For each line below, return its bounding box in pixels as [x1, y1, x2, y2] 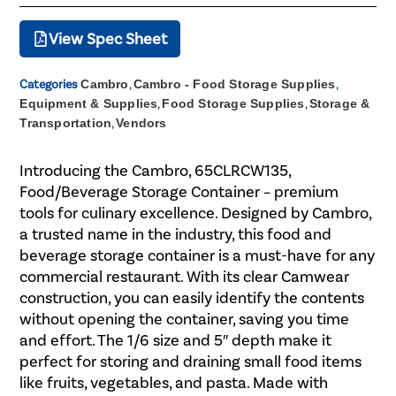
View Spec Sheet [49, 29, 168, 49]
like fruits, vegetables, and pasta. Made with [19, 373, 329, 393]
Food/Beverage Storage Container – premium [19, 182, 339, 202]
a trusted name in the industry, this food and [19, 225, 332, 245]
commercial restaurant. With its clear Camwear [19, 267, 350, 287]
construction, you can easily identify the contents [19, 288, 365, 308]
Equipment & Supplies [19, 96, 158, 111]
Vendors [116, 116, 167, 131]
